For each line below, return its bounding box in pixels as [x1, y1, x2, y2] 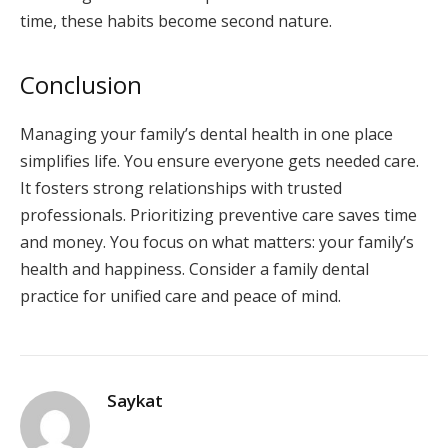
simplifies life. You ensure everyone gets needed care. [20, 150, 419, 173]
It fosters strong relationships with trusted [20, 177, 342, 200]
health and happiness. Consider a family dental [20, 258, 369, 281]
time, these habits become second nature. [20, 10, 332, 33]
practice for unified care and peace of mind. [20, 285, 341, 308]
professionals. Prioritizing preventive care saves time [20, 204, 417, 227]
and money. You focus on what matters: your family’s [20, 231, 414, 254]
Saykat [107, 389, 163, 413]
